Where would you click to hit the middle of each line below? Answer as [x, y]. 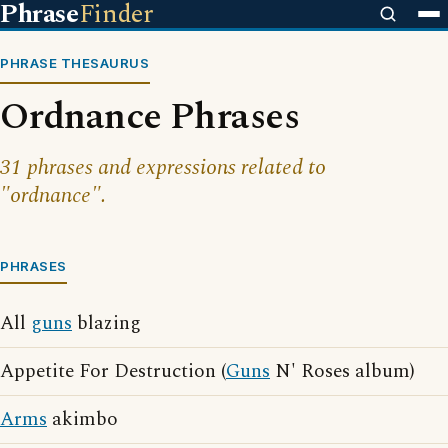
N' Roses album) [342, 371]
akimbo [82, 419]
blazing [106, 323]
